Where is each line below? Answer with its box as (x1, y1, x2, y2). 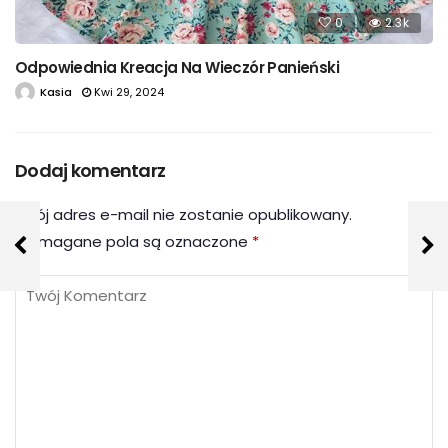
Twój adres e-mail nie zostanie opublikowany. (15, 204, 352, 226)
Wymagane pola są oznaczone (15, 231, 252, 253)
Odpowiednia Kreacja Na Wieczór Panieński (15, 57, 339, 79)
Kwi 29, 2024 (94, 84, 164, 101)
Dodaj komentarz (15, 158, 166, 184)
